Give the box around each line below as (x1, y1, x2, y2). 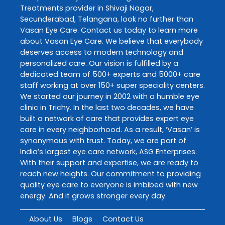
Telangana (78, 14, 118, 24)
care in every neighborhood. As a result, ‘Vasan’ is (20, 124, 200, 135)
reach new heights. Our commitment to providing (20, 168, 201, 179)
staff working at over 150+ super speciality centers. (20, 80, 205, 90)
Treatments (20, 3, 63, 13)
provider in (63, 3, 105, 13)
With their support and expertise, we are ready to (20, 157, 198, 168)
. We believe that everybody (102, 36, 203, 46)
